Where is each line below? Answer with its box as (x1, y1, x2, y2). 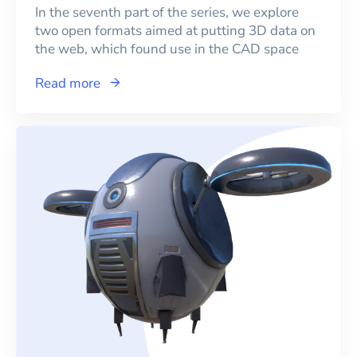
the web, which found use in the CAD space (35, 39, 299, 58)
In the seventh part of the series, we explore (35, 2, 299, 22)
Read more (35, 73, 100, 92)
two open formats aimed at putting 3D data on (35, 21, 316, 40)
